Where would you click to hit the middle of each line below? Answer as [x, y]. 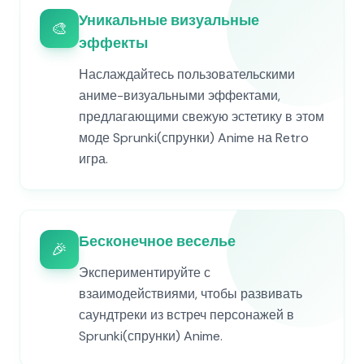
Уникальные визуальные [169, 20]
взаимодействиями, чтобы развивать [191, 294]
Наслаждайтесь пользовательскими [187, 74]
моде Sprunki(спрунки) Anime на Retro [194, 138]
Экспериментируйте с [145, 273]
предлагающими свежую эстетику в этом [201, 117]
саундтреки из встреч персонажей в [186, 315]
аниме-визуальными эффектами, [180, 95]
